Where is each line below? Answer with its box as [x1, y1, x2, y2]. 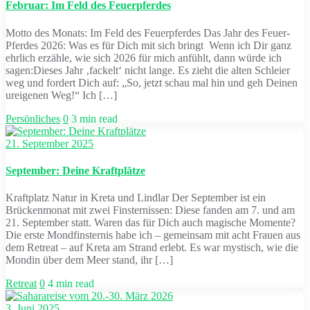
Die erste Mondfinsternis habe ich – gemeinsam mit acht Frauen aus [6, 229, 300, 241]
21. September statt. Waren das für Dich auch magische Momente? [6, 217, 295, 229]
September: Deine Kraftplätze [6, 164, 145, 176]
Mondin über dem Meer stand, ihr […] [6, 254, 173, 266]
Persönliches [6, 112, 60, 125]
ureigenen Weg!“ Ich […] [6, 89, 117, 101]
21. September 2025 [6, 137, 93, 149]
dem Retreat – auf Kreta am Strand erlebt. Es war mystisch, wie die [6, 241, 298, 254]
